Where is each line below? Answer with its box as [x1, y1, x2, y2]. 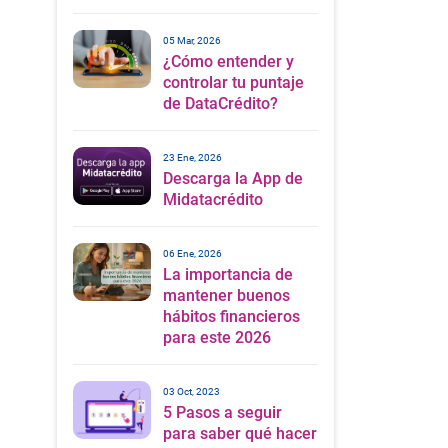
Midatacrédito [162, 189, 263, 209]
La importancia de [162, 264, 293, 284]
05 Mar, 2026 [162, 34, 221, 46]
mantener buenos [162, 285, 290, 305]
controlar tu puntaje [162, 72, 304, 92]
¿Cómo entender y [162, 51, 294, 71]
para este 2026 [162, 327, 271, 347]
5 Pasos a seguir [162, 402, 282, 422]
